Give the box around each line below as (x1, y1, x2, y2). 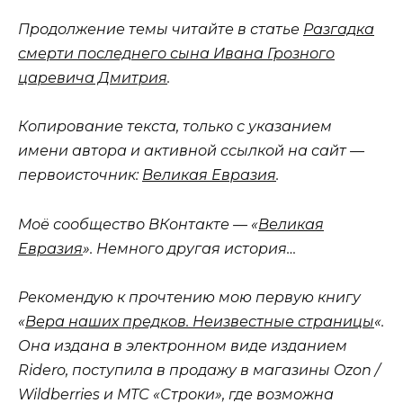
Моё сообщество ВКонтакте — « (18, 215, 258, 233)
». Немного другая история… (83, 239, 296, 257)
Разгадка (303, 21, 374, 39)
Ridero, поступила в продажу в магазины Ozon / (18, 361, 380, 379)
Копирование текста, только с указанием (18, 118, 332, 136)
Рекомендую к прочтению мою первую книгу (18, 288, 361, 306)
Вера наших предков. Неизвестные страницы (25, 312, 374, 330)
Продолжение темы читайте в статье (18, 21, 303, 39)
